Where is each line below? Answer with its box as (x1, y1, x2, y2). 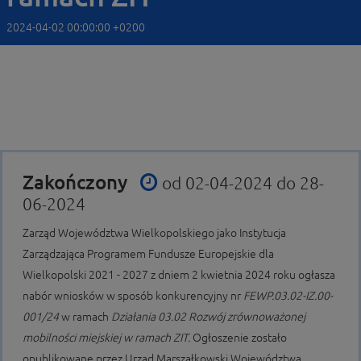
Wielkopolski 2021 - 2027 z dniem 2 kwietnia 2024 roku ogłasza (23, 268, 335, 281)
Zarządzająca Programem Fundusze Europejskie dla (23, 247, 274, 260)
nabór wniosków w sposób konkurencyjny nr (23, 289, 243, 302)
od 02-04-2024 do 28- (162, 173, 324, 193)
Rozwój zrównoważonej (189, 310, 305, 323)
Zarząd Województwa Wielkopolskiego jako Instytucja (23, 226, 286, 239)
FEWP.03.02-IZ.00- (243, 289, 333, 302)
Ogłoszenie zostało (193, 331, 287, 344)
